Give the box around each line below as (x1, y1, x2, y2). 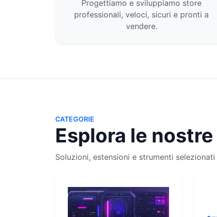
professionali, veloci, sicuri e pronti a (74, 10, 209, 19)
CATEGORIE (55, 115, 94, 123)
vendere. (125, 21, 157, 31)
